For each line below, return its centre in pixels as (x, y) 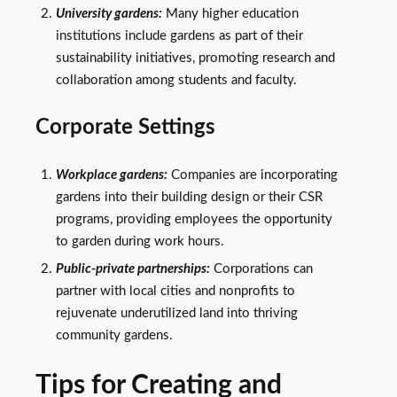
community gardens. (114, 336)
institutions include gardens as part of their (179, 35)
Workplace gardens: (111, 175)
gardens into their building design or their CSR (189, 198)
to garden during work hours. (140, 242)
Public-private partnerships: (132, 269)
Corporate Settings (125, 127)
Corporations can (261, 269)
